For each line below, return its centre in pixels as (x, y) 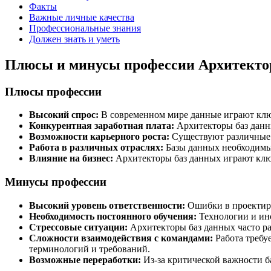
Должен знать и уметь (74, 39)
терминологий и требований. (90, 249)
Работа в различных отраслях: (96, 148)
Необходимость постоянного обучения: (113, 216)
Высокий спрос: (64, 115)
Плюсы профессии (53, 91)
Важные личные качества (82, 17)
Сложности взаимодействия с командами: (121, 238)
